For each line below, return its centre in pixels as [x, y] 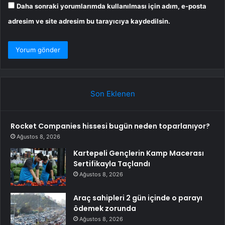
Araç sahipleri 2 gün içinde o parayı [138, 198]
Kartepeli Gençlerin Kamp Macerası [139, 153]
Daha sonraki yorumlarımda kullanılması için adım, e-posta [111, 6]
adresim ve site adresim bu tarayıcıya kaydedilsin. [89, 21]
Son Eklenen [113, 93]
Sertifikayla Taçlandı [112, 163]
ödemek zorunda [105, 208]
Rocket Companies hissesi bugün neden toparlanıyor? [110, 126]
